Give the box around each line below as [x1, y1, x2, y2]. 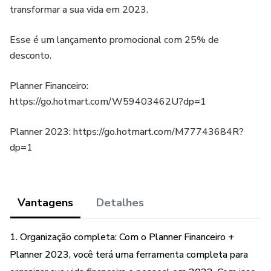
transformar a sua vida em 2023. [10, 3, 148, 16]
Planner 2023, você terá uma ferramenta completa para [10, 248, 248, 261]
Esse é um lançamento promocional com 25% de [10, 33, 219, 47]
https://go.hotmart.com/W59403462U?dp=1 [10, 95, 206, 108]
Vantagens [18, 195, 73, 210]
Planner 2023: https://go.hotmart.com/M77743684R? [10, 125, 244, 139]
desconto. [10, 49, 51, 62]
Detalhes [96, 195, 144, 210]
